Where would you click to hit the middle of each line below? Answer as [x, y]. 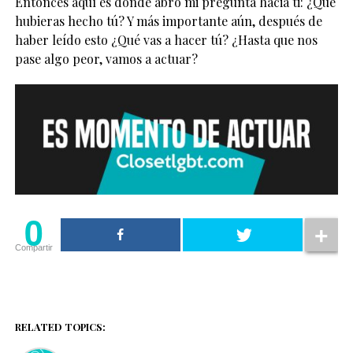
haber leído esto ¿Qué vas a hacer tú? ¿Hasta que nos [166, 40]
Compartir [33, 247]
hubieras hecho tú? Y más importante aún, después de [168, 21]
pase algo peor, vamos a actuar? [106, 59]
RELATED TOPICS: [60, 326]
